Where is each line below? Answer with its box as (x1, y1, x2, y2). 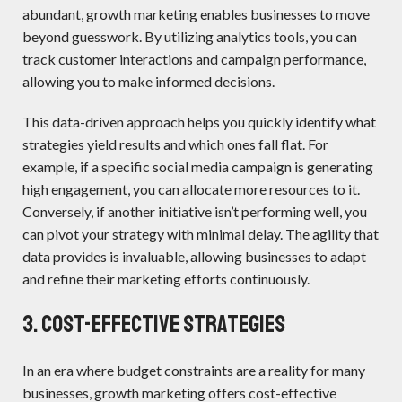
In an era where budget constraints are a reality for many (22, 362, 365, 380)
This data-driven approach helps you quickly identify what (22, 113, 376, 131)
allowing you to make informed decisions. (22, 73, 275, 91)
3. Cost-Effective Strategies (22, 309, 285, 340)
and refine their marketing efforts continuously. (22, 270, 310, 288)
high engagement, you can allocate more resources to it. (22, 180, 360, 198)
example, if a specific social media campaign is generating (22, 158, 373, 176)
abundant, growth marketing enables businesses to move (22, 5, 370, 23)
